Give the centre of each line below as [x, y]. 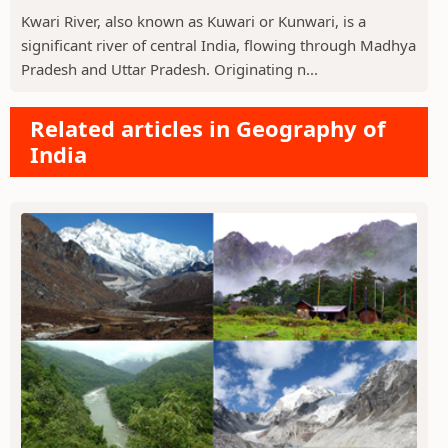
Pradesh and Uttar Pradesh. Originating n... [169, 68]
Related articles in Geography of [208, 127]
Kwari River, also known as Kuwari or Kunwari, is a [193, 20]
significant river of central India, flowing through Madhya [218, 44]
